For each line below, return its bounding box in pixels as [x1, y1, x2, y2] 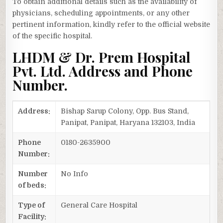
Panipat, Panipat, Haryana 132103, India [61, 118, 196, 126]
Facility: [18, 212, 47, 221]
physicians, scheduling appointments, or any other [12, 9, 190, 17]
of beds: [18, 181, 47, 189]
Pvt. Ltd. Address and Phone [12, 62, 193, 81]
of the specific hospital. [12, 32, 93, 40]
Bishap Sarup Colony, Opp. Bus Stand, [61, 107, 189, 115]
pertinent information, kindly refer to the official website [12, 20, 211, 29]
